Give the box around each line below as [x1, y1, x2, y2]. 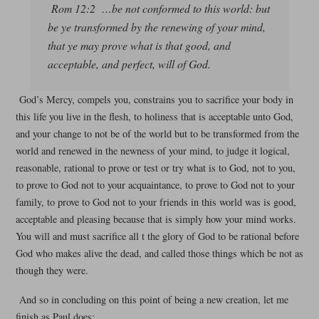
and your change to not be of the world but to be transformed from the [15, 127, 299, 141]
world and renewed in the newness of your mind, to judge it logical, [15, 144, 290, 158]
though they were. [15, 263, 88, 278]
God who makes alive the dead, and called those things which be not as [15, 246, 303, 261]
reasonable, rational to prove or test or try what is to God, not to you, [15, 161, 296, 175]
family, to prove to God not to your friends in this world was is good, [15, 195, 296, 209]
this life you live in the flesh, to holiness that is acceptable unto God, [15, 110, 293, 124]
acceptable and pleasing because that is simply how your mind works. [15, 212, 296, 226]
